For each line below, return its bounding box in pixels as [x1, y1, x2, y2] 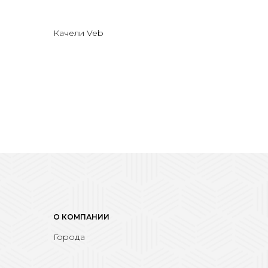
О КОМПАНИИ [53, 212, 109, 221]
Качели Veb [53, 27, 103, 38]
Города [53, 231, 85, 242]
